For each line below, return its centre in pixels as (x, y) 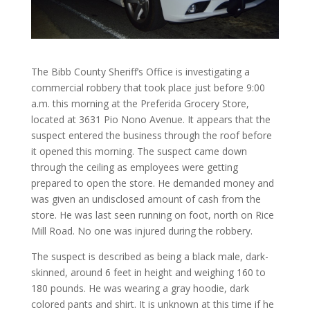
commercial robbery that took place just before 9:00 (148, 88)
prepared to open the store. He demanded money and (152, 183)
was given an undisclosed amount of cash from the (146, 199)
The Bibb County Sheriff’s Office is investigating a (140, 72)
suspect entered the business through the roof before (151, 135)
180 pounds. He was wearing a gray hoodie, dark (140, 288)
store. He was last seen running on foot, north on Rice (152, 215)
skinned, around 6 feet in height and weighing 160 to (148, 272)
